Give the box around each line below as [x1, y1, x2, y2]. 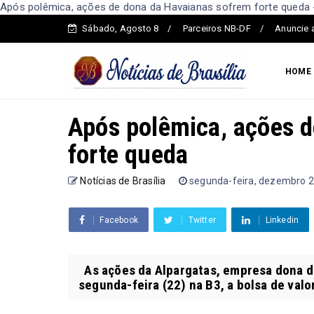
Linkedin [265, 214, 299, 225]
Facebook [100, 214, 139, 225]
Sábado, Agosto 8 [82, 23, 159, 34]
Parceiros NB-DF [182, 23, 251, 34]
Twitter [188, 214, 217, 225]
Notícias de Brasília [80, 175, 166, 186]
